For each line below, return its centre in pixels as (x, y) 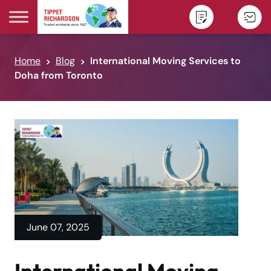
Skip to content (55, 24)
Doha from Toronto (59, 75)
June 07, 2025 (58, 227)
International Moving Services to (165, 61)
